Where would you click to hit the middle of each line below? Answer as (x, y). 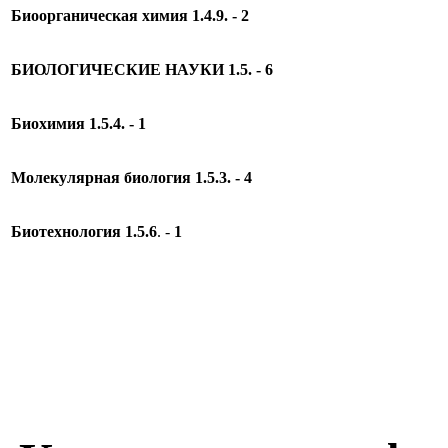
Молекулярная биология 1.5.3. (121, 178)
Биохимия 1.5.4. (68, 124)
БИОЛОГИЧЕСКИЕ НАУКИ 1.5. (131, 70)
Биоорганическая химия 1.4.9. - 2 (130, 16)
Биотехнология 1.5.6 (84, 232)
